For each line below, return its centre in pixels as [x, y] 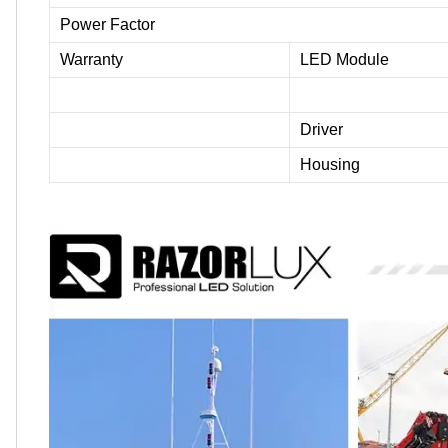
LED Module [344, 59]
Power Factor [107, 24]
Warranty [91, 59]
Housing [330, 164]
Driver [321, 129]
